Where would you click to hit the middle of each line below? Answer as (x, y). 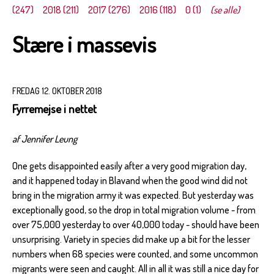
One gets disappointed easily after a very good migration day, (129, 165)
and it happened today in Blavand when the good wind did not (130, 180)
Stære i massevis (84, 44)
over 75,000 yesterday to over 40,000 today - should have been (136, 224)
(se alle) (225, 9)
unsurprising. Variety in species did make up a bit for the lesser (131, 239)
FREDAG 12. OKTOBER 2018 (57, 91)
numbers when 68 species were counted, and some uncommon (135, 254)
